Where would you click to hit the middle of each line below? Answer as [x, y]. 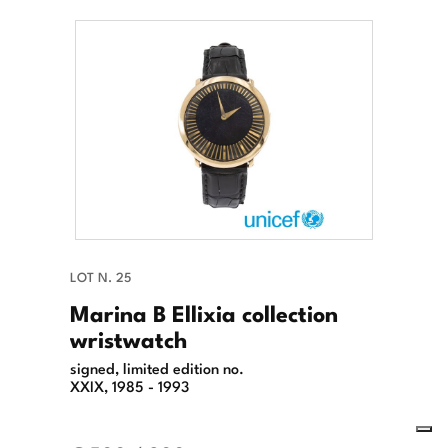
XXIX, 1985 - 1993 [129, 384]
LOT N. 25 [100, 276]
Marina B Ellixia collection [204, 311]
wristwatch [128, 337]
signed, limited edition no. [157, 366]
